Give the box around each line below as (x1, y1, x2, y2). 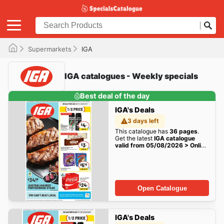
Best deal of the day (80, 91, 150, 100)
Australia (114, 148, 141, 156)
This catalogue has (114, 127, 169, 135)
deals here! (141, 148, 173, 156)
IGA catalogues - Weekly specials (64, 71, 198, 81)
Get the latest (114, 134, 154, 142)
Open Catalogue (137, 184, 187, 192)
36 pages (169, 127, 197, 135)
